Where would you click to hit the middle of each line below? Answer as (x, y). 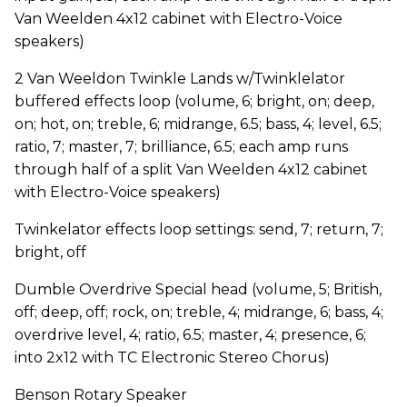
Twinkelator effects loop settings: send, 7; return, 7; (199, 229)
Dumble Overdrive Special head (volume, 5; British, (198, 289)
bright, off (50, 252)
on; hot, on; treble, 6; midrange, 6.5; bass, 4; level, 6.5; (198, 124)
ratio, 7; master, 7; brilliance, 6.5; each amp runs (181, 146)
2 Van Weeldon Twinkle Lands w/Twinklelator (180, 78)
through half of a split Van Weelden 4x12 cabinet (191, 169)
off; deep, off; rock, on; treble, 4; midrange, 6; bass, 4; (199, 312)
